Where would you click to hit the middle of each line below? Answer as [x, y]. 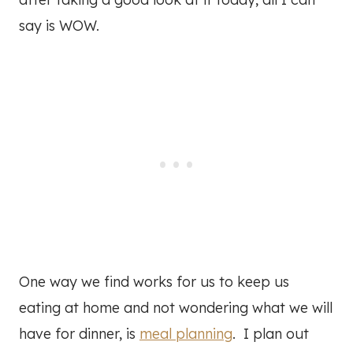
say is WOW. [59, 26]
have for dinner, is [79, 334]
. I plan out [271, 334]
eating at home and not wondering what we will [176, 308]
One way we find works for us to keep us [154, 282]
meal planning [186, 334]
